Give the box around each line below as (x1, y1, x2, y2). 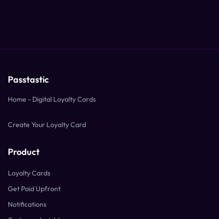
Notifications (8, 200, 46, 209)
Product (8, 146, 40, 157)
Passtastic (8, 74, 49, 85)
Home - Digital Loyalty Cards (8, 95, 96, 104)
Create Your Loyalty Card (8, 120, 86, 129)
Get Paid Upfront (8, 184, 61, 193)
